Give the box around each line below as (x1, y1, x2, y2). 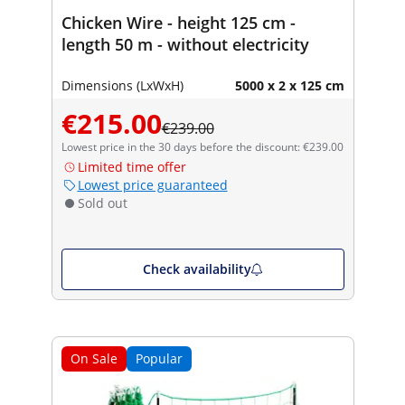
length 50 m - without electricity (61, 33, 309, 55)
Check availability (142, 259, 251, 278)
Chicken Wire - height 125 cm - (61, 11, 296, 33)
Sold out (77, 193, 127, 212)
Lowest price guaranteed (77, 175, 228, 193)
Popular (135, 349, 183, 367)
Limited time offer (77, 157, 186, 175)
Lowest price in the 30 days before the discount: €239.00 (61, 138, 344, 155)
